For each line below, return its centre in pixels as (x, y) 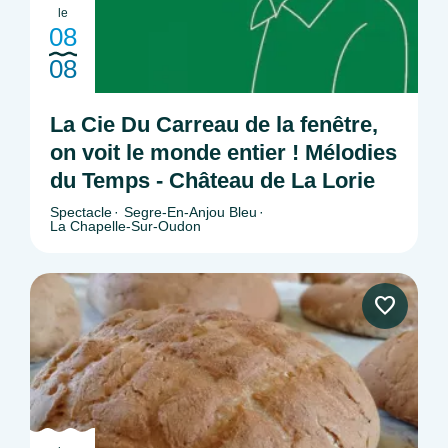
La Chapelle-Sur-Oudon (125, 226)
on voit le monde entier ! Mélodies (223, 153)
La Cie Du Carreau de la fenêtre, (214, 125)
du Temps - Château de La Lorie (212, 181)
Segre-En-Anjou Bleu (190, 212)
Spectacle (81, 212)
